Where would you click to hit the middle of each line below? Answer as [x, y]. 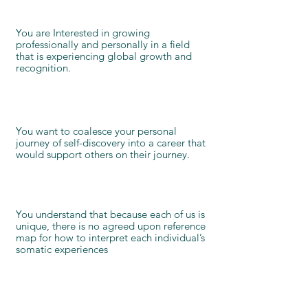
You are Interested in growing [82, 33]
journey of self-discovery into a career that [110, 143]
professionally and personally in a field [102, 44]
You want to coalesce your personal [96, 131]
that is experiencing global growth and [103, 56]
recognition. [43, 68]
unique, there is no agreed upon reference [110, 226]
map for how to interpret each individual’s [110, 238]
